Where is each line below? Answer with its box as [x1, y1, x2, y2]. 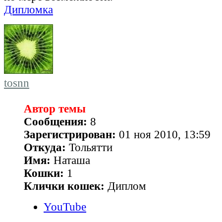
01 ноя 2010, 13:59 [116, 128, 211, 141]
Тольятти [66, 141, 112, 154]
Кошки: [24, 166, 64, 179]
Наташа [51, 154, 90, 166]
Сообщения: [24, 115, 87, 128]
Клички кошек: [24, 179, 105, 192]
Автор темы [24, 102, 86, 115]
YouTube [44, 200, 86, 213]
